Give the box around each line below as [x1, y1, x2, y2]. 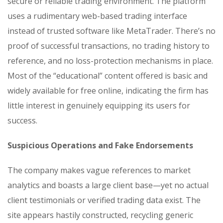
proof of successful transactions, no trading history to [7, 40, 210, 51]
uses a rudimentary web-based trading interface [7, 10, 187, 21]
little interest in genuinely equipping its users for [7, 100, 190, 111]
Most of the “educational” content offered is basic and [7, 70, 208, 81]
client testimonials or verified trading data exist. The [7, 194, 201, 206]
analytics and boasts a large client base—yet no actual [7, 179, 209, 191]
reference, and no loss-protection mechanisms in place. [7, 55, 213, 66]
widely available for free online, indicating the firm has [7, 85, 209, 96]
